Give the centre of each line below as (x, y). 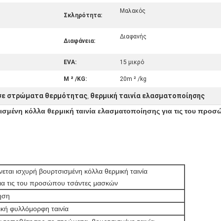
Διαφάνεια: (79, 41)
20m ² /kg (133, 79)
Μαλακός (133, 11)
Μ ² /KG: (75, 79)
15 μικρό (132, 62)
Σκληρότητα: (83, 15)
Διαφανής (133, 37)
